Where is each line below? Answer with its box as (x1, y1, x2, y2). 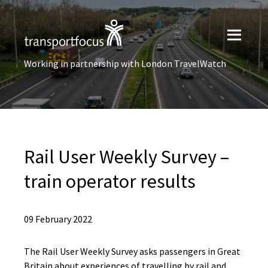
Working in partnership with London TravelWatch (24, 57, 226, 69)
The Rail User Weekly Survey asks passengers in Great (24, 245, 240, 257)
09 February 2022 (24, 213, 92, 225)
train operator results (24, 169, 196, 193)
